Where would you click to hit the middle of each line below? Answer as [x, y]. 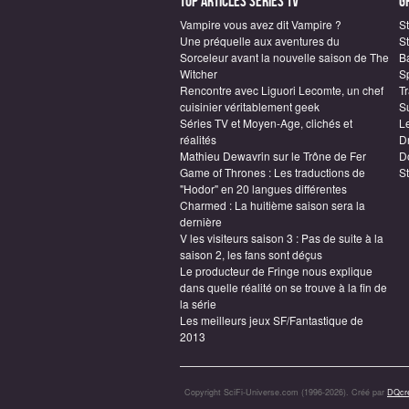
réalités [198, 139]
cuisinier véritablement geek [250, 106]
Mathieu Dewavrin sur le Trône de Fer [273, 156]
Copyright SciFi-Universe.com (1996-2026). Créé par [286, 392]
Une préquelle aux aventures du [260, 41]
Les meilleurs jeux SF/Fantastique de [272, 320]
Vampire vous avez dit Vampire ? [261, 24]
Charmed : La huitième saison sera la [273, 205]
